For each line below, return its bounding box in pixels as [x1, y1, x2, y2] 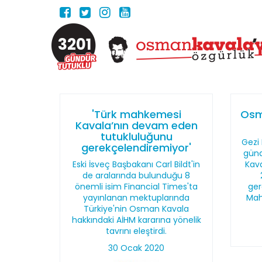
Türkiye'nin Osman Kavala [84, 203, 189, 215]
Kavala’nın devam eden [75, 118, 198, 133]
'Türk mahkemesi [91, 107, 181, 122]
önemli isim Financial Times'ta [75, 181, 198, 192]
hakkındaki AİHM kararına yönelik [71, 214, 201, 226]
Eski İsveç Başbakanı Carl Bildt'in [73, 158, 201, 170]
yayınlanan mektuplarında [83, 192, 190, 204]
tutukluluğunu [100, 129, 173, 144]
